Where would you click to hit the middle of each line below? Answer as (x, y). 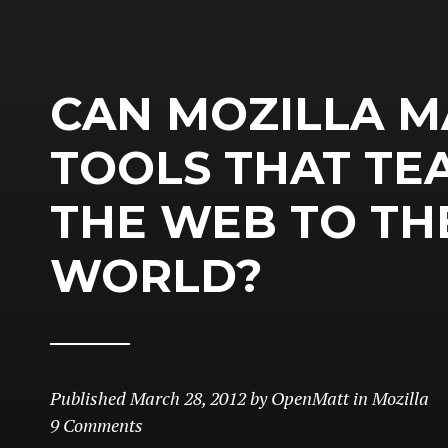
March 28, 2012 (188, 398)
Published (90, 398)
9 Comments (96, 425)
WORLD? (156, 275)
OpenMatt (310, 398)
